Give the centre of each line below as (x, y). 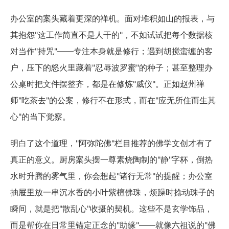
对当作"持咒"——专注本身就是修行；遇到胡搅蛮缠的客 (111, 51)
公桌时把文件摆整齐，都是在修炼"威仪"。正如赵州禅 (107, 84)
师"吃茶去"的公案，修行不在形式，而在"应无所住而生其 (113, 100)
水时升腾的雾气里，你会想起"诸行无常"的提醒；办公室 (111, 176)
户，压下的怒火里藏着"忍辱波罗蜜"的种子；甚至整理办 (111, 67)
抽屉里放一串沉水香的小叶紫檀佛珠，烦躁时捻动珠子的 (112, 192)
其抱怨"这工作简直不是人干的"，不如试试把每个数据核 (111, 35)
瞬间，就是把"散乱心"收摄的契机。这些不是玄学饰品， (111, 208)
